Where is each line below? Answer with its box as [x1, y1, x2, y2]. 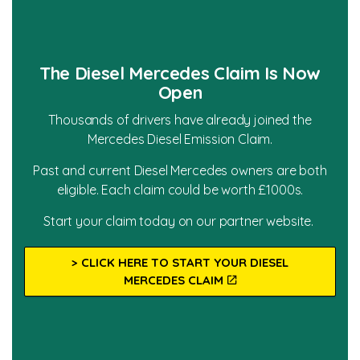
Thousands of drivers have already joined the [48, 111, 312, 128]
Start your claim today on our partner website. [43, 212, 317, 229]
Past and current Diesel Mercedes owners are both [33, 162, 327, 178]
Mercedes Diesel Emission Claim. [87, 130, 273, 147]
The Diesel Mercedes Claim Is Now [39, 61, 321, 84]
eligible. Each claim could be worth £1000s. [56, 181, 304, 198]
